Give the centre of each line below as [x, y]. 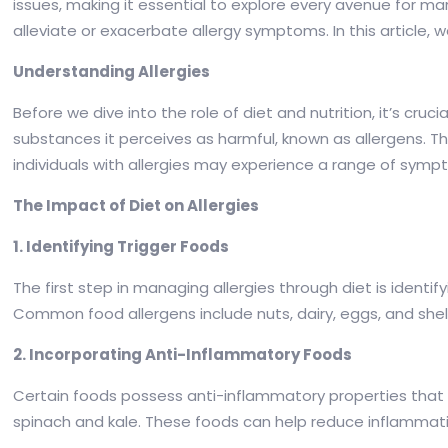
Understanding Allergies [112, 72]
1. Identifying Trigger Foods [121, 247]
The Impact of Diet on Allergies [136, 206]
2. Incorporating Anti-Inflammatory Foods [183, 355]
